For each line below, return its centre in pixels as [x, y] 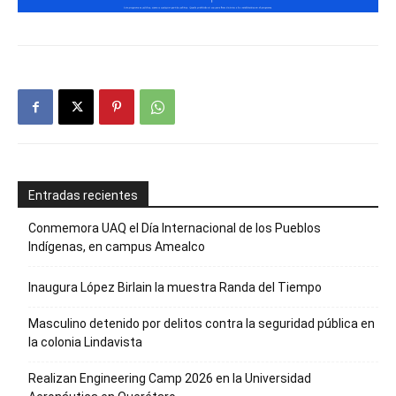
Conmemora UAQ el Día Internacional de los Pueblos [175, 228]
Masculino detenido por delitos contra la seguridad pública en [202, 324]
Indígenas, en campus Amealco [117, 247]
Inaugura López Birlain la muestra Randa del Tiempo [175, 287]
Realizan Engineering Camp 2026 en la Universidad [170, 378]
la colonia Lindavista [85, 342]
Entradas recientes [83, 195]
